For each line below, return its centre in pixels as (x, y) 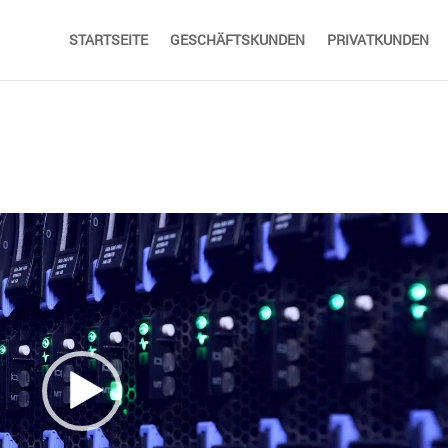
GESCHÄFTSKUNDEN (237, 39)
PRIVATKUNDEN (377, 39)
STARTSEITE (108, 39)
